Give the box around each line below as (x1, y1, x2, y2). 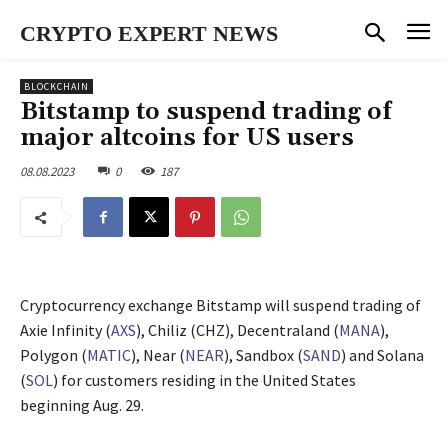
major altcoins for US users (20, 122, 354, 153)
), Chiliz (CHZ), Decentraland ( (136, 320, 339, 341)
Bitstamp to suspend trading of (20, 96, 392, 127)
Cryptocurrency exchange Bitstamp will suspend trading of (20, 295, 421, 316)
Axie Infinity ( (20, 320, 111, 341)
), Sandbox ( (224, 345, 303, 366)
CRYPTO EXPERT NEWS (20, 21, 278, 46)
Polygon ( (20, 345, 87, 366)
